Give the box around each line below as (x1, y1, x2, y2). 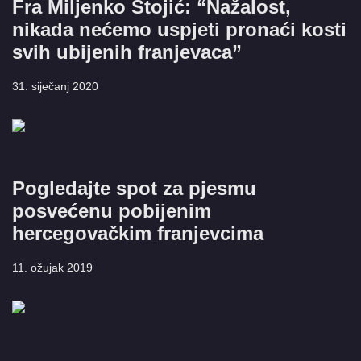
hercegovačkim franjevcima (12, 222, 263, 244)
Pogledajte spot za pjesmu (12, 177, 256, 199)
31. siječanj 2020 (12, 80, 98, 93)
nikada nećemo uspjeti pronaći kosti (12, 19, 346, 40)
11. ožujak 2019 (12, 261, 93, 274)
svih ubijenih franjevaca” (12, 41, 242, 63)
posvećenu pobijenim (12, 200, 211, 222)
